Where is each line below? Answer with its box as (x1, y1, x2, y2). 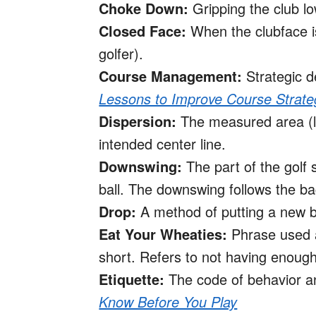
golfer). (99, 43, 144, 64)
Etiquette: (99, 269, 169, 290)
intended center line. (99, 133, 226, 154)
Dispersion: (99, 111, 177, 132)
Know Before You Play (99, 291, 238, 312)
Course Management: (99, 66, 243, 87)
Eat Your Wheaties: (99, 224, 228, 245)
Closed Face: (99, 20, 187, 42)
